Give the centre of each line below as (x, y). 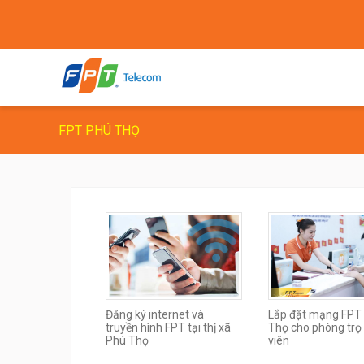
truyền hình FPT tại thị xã (168, 327)
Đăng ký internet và (154, 314)
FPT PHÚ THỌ (99, 130)
